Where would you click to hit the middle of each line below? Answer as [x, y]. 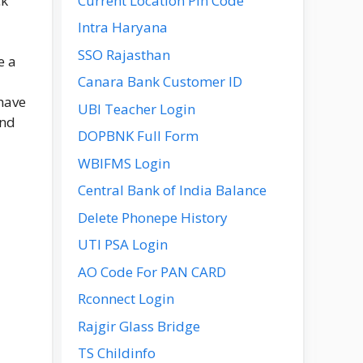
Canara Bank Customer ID [160, 81]
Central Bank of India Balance [172, 190]
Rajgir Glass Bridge [139, 326]
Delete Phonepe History [153, 217]
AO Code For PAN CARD [152, 271]
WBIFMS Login [124, 163]
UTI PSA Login [123, 244]
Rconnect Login [126, 299]
